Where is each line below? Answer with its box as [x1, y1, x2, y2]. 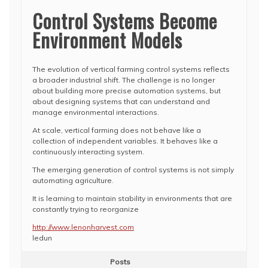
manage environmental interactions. [32, 108, 159, 117]
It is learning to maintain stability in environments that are [32, 194, 232, 203]
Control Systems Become [32, 7, 217, 35]
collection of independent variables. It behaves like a [32, 136, 218, 145]
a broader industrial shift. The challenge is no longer [32, 75, 215, 84]
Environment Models [32, 26, 182, 54]
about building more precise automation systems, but [32, 86, 221, 95]
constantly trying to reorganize [32, 205, 139, 214]
